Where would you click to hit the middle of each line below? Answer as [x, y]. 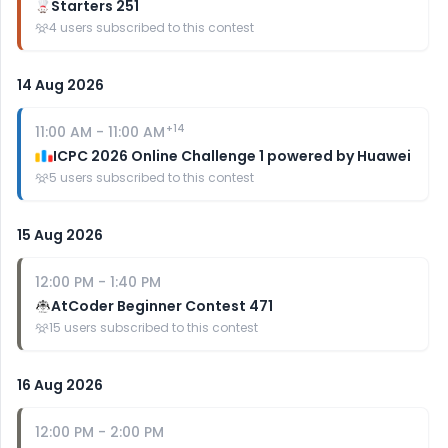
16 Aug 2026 [60, 385]
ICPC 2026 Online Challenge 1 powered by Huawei [232, 156]
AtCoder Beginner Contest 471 [162, 306]
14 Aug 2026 [60, 85]
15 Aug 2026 [60, 235]
